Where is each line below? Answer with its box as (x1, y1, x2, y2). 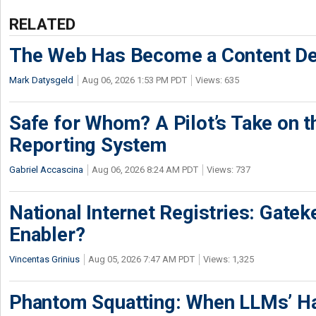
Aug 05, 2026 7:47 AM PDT (88, 254, 195, 265)
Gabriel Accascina (9, 164, 83, 175)
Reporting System (9, 133, 167, 157)
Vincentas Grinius (9, 254, 80, 265)
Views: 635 (195, 75, 239, 85)
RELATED (9, 15, 76, 33)
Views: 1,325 (203, 254, 254, 265)
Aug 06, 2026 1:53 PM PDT (82, 75, 187, 85)
